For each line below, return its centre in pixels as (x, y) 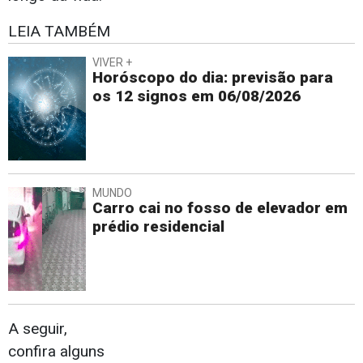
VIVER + (112, 63)
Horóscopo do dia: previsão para (213, 78)
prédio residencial (158, 227)
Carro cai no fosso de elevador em (220, 208)
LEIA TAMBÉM (59, 32)
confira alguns (56, 352)
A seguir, (38, 329)
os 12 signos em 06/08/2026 (196, 96)
